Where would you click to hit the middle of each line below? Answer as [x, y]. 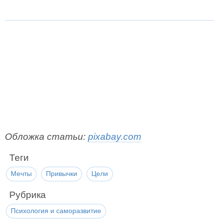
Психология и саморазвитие [56, 211]
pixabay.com [115, 137]
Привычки [62, 174]
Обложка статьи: [46, 137]
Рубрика [28, 195]
